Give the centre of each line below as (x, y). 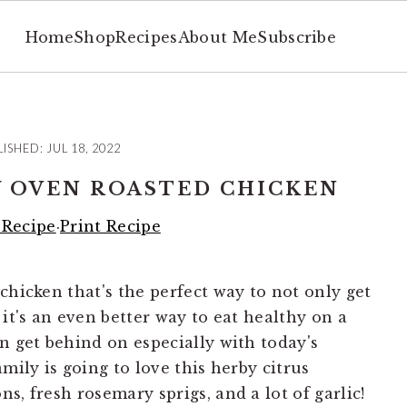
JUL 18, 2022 (83, 148)
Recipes (147, 37)
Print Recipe (110, 226)
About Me (218, 37)
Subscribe (297, 37)
